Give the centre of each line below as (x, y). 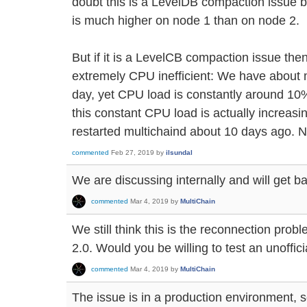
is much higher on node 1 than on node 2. (186, 21)
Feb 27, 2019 (133, 152)
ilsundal (179, 152)
